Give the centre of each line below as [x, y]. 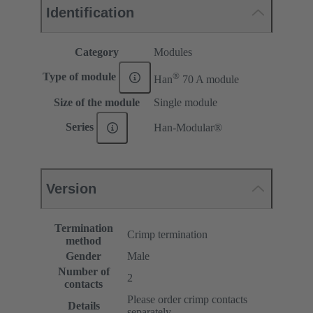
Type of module [81, 76]
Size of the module [97, 103]
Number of [83, 272]
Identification [90, 13]
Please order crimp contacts [187, 300]
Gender [83, 256]
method [83, 241]
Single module [185, 103]
